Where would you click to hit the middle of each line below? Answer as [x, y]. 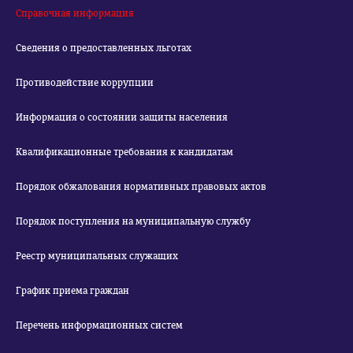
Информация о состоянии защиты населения [122, 117]
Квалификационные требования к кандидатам [124, 152]
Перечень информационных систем [99, 325]
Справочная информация [75, 13]
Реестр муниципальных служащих [97, 256]
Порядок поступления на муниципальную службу [133, 221]
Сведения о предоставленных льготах [104, 48]
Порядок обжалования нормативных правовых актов [141, 187]
